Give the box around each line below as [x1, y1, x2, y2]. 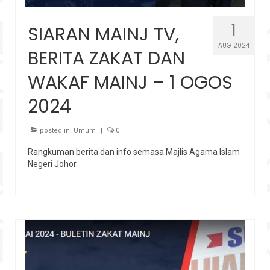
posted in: [38, 126, 74, 134]
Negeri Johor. [28, 159, 78, 169]
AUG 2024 [218, 40, 250, 50]
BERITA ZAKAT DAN [28, 45, 185, 71]
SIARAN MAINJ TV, [28, 21, 179, 47]
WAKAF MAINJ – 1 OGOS [28, 69, 233, 95]
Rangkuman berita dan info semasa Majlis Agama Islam [28, 146, 240, 157]
